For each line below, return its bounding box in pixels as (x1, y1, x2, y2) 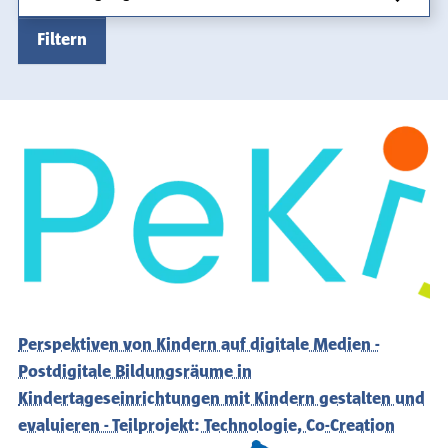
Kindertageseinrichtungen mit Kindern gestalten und (18, 390, 425, 409)
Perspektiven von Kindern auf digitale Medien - (18, 336, 379, 355)
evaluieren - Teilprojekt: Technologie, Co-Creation (18, 417, 395, 436)
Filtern (37, 31, 87, 49)
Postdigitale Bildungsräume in (18, 363, 252, 382)
